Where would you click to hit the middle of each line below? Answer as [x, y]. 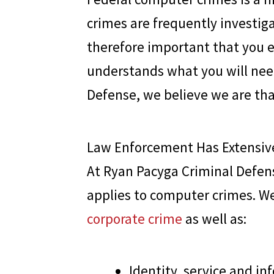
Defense [112, 94]
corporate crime [135, 218]
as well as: [214, 218]
